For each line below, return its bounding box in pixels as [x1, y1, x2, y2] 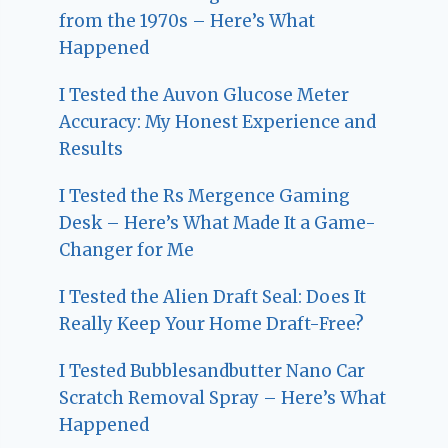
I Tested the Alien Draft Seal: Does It [59, 285, 367, 308]
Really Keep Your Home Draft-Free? [59, 312, 365, 335]
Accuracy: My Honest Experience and [59, 110, 377, 133]
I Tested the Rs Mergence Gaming [59, 184, 351, 207]
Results [59, 137, 124, 160]
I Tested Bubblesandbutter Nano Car [59, 359, 366, 382]
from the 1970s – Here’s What [59, 9, 316, 32]
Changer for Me [59, 238, 195, 261]
